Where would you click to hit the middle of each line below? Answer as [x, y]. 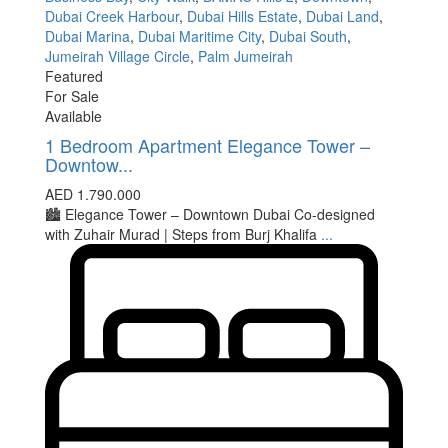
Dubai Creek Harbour [112, 16]
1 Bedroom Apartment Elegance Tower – [207, 145]
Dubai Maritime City [199, 36]
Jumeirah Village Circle [117, 56]
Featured [74, 76]
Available [73, 116]
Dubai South [308, 36]
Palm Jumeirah [245, 56]
